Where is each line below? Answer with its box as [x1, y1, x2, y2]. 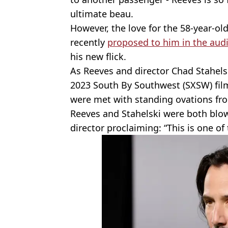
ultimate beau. [70, 7, 133, 20]
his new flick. [70, 50, 126, 63]
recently [70, 36, 107, 48]
